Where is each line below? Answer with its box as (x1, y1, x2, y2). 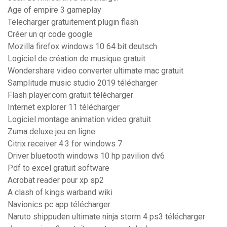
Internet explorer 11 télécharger (8, 102, 120, 112)
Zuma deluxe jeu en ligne (8, 127, 95, 137)
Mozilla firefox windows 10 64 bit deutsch (8, 42, 157, 52)
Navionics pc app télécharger (8, 200, 110, 210)
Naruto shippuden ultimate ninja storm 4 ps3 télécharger (8, 212, 205, 222)
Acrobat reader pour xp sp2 (8, 175, 104, 185)
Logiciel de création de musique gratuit (8, 54, 145, 64)
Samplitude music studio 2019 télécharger (8, 78, 158, 88)
